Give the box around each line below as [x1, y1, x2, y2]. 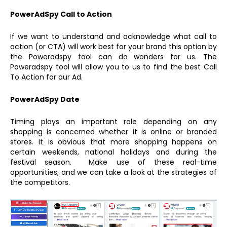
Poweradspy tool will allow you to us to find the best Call [10, 61, 217, 72]
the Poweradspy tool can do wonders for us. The [10, 51, 217, 62]
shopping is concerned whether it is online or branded [10, 126, 217, 137]
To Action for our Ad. [10, 71, 83, 82]
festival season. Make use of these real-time [10, 157, 217, 167]
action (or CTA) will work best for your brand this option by [10, 41, 217, 52]
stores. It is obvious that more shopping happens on [10, 136, 217, 147]
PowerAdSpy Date [10, 94, 80, 104]
